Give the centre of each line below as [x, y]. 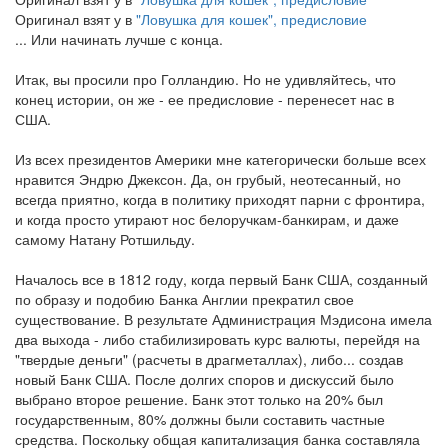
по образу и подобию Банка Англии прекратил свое [184, 299]
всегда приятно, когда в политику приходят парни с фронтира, [220, 199]
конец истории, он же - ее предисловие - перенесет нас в [204, 99]
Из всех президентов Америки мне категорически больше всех [220, 159]
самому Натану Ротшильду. [105, 239]
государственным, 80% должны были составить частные [200, 419]
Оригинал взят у [70, 19]
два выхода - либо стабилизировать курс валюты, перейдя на [217, 339]
